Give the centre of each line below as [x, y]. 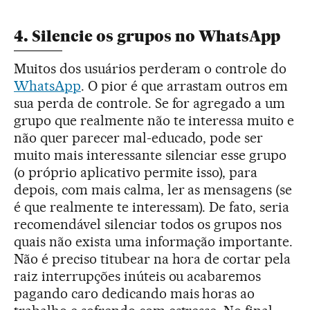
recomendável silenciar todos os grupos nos [148, 225]
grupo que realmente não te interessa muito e [154, 121]
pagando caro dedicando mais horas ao [135, 294]
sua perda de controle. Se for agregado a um [150, 103]
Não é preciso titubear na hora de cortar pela [153, 259]
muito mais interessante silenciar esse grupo [151, 155]
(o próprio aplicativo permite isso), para [136, 173]
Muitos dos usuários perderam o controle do [151, 69]
